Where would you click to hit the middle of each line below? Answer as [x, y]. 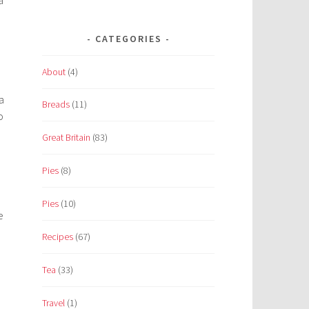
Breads [56, 104]
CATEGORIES [128, 38]
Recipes [58, 237]
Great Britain [66, 138]
